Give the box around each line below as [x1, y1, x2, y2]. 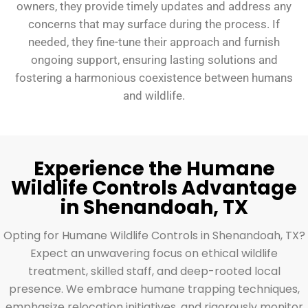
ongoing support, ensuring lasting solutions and [30, 53, 278, 67]
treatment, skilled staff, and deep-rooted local [27, 263, 280, 279]
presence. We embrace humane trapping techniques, [8, 280, 300, 297]
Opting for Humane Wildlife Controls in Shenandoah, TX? [3, 227, 305, 243]
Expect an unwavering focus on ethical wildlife [30, 245, 278, 261]
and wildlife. [123, 89, 185, 103]
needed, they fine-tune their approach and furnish [28, 35, 280, 49]
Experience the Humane [33, 155, 275, 183]
